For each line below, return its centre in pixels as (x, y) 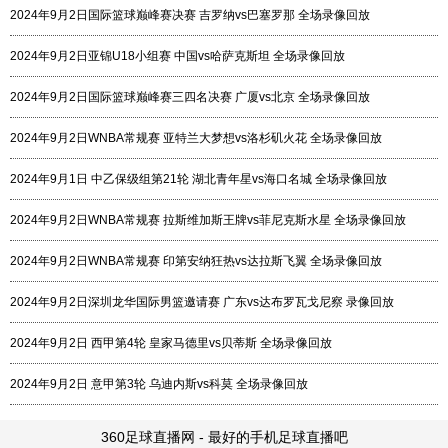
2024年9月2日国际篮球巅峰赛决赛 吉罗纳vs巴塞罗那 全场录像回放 (190, 15)
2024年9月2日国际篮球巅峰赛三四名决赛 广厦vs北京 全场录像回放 (190, 97)
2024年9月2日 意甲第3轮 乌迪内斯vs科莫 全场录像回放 (159, 384)
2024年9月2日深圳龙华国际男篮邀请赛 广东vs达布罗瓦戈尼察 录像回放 (202, 302)
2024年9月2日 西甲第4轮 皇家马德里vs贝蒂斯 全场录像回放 (171, 343)
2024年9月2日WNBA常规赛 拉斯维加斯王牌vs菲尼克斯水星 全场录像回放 (208, 220)
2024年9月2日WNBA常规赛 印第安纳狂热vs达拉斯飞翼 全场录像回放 (196, 261)
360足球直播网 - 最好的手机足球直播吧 (224, 437)
